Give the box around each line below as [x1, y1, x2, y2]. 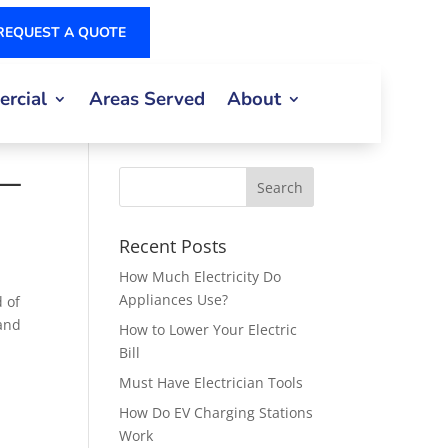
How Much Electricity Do [119, 267, 282, 286]
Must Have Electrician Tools [119, 373, 304, 392]
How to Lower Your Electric [119, 320, 298, 339]
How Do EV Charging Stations [119, 403, 314, 422]
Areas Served [88, 86, 205, 112]
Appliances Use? [119, 290, 229, 309]
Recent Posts [119, 234, 228, 258]
